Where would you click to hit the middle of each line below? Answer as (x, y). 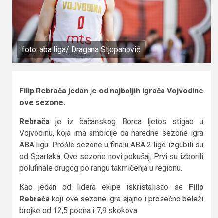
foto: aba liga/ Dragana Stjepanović (81, 49)
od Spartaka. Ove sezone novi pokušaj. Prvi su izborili (111, 156)
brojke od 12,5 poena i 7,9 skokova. (79, 210)
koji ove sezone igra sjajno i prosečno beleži (127, 199)
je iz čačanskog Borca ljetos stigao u (127, 121)
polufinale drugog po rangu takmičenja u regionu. (101, 168)
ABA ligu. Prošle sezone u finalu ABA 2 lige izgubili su (111, 145)
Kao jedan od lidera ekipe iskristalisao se (104, 187)
